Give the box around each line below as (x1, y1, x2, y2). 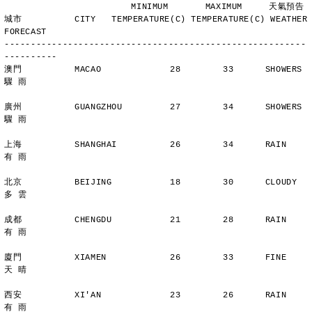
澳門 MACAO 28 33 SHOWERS (4, 65, 303, 75)
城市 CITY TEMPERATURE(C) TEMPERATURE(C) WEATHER (4, 15, 308, 24)
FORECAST (4, 27, 47, 37)
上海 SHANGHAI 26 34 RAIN (4, 140, 287, 150)
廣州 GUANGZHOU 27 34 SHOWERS (4, 102, 303, 112)
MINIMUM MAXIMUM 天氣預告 (131, 2, 304, 12)
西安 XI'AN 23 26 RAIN (4, 290, 287, 300)
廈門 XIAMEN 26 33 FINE (4, 253, 287, 263)
